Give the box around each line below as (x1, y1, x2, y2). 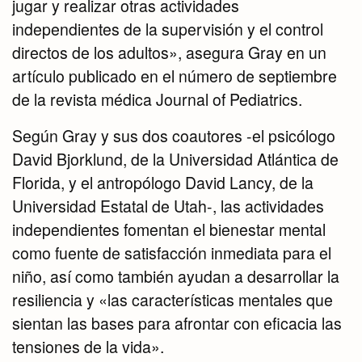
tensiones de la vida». (12, 335, 164, 359)
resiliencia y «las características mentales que (12, 288, 333, 312)
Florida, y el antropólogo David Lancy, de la (12, 171, 314, 195)
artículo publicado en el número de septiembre (12, 65, 337, 88)
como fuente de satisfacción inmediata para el (12, 242, 331, 265)
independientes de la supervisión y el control (12, 18, 323, 41)
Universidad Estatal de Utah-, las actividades (12, 195, 324, 218)
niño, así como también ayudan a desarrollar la (12, 265, 339, 288)
